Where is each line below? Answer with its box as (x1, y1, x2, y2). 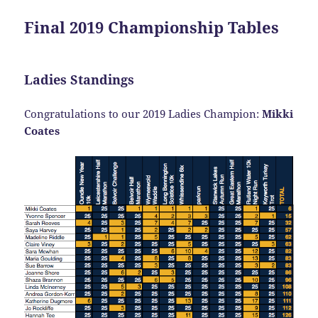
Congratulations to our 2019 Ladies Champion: (24, 106, 263, 121)
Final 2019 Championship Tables (24, 16, 280, 38)
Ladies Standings (24, 71, 135, 89)
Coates (24, 124, 60, 138)
